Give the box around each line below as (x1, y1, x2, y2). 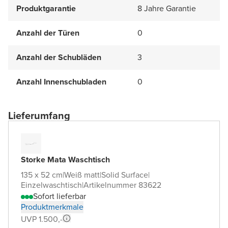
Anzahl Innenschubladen (16, 75, 106, 88)
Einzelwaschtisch (21, 179, 82, 191)
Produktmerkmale (21, 201, 83, 213)
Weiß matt (64, 168, 100, 181)
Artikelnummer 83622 (83, 179, 161, 191)
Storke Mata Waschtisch (21, 153, 110, 165)
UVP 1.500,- (21, 213, 63, 225)
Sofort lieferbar (33, 190, 86, 202)
